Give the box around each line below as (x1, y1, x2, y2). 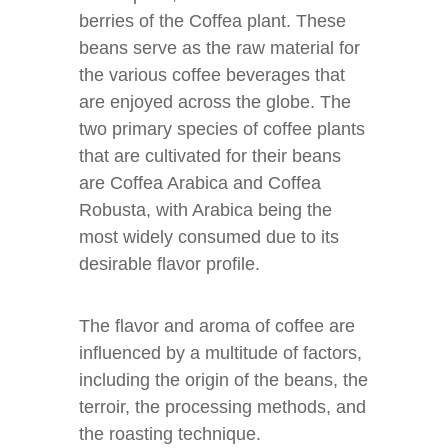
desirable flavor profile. (79, 254, 260, 274)
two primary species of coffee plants (79, 119, 365, 139)
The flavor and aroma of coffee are (79, 316, 355, 336)
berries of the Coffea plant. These (79, 11, 346, 31)
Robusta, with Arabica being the (79, 200, 332, 220)
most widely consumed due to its (79, 227, 339, 247)
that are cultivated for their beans (79, 146, 341, 166)
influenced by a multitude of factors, (79, 343, 362, 363)
